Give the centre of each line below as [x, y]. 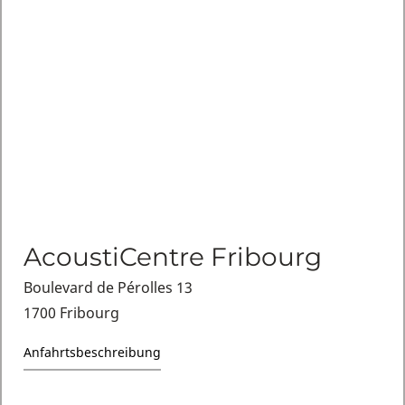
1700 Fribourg [71, 312]
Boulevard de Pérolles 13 [108, 287]
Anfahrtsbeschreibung [92, 352]
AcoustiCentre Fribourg [172, 256]
